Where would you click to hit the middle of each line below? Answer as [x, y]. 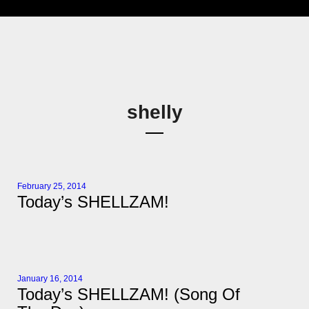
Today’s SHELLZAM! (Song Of [129, 295]
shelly [154, 112]
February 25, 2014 [52, 187]
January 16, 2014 [50, 279]
